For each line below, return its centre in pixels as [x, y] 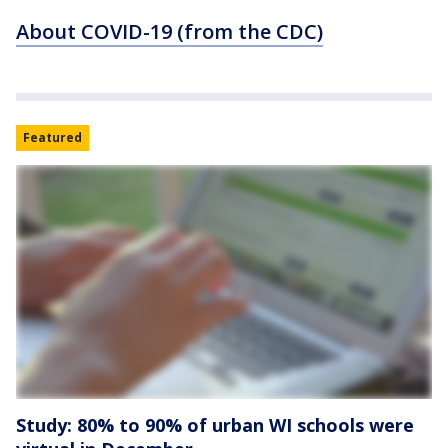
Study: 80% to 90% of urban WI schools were [215, 425]
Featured [52, 138]
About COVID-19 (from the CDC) [169, 32]
